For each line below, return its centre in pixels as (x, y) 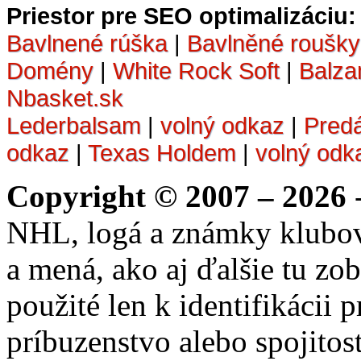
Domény (50, 70)
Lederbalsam (74, 125)
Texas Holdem (162, 152)
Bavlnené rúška (87, 43)
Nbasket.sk (65, 98)
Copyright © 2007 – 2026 (176, 196)
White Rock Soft (196, 70)
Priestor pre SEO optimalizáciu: (181, 15)
